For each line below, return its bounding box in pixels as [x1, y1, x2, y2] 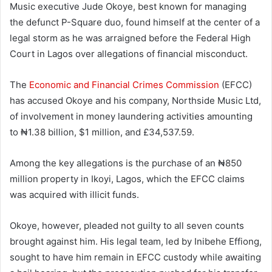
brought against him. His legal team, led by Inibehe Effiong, [10, 236, 262, 248]
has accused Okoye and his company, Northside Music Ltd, [10, 95, 261, 107]
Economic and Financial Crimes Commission [29, 79, 219, 91]
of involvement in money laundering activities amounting [10, 110, 253, 123]
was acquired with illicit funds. [10, 189, 139, 201]
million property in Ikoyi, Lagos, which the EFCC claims [10, 173, 245, 185]
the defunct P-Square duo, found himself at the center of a [10, 16, 260, 29]
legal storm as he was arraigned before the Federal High [10, 32, 251, 44]
